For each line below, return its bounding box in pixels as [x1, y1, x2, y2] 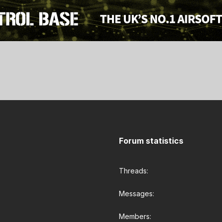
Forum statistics [119, 136, 183, 146]
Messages [119, 189, 153, 198]
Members [119, 212, 150, 221]
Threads [119, 166, 147, 175]
